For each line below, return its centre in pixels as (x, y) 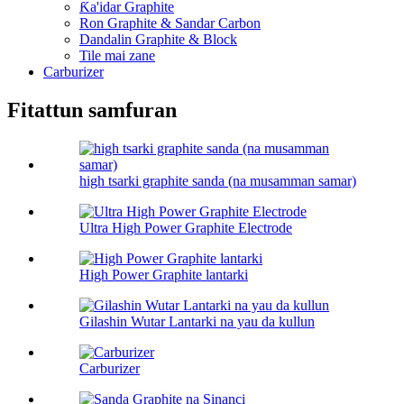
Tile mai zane (117, 56)
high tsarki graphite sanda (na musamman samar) (218, 181)
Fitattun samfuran (92, 110)
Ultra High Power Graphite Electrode (186, 228)
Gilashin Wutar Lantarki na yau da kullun (197, 322)
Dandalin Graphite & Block (158, 40)
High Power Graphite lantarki (164, 275)
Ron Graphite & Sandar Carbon (170, 23)
